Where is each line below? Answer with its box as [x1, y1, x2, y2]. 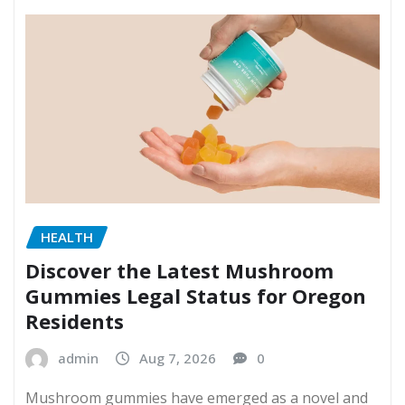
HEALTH [41, 228, 93, 247]
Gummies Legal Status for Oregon [25, 281, 366, 309]
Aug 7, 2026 [139, 348, 216, 367]
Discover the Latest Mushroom [25, 256, 334, 284]
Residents [25, 306, 124, 334]
